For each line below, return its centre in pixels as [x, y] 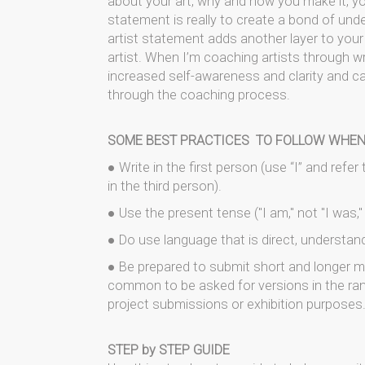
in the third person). [165, 186]
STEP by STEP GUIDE [169, 350]
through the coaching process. [199, 95]
